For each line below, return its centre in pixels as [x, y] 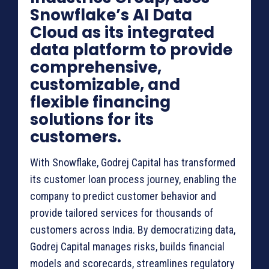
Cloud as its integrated [122, 33]
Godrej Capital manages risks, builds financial [127, 247]
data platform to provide [131, 50]
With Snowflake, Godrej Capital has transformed [133, 163]
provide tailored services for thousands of [122, 213]
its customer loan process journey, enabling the [133, 180]
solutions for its [92, 120]
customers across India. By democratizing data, [133, 230]
